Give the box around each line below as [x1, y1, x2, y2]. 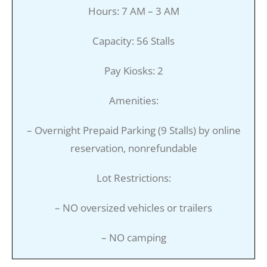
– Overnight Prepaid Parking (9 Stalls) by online [26, 123, 241, 137]
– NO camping [101, 230, 166, 244]
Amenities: [108, 93, 159, 107]
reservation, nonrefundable [70, 141, 197, 155]
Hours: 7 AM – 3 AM [88, 4, 179, 18]
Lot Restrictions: [96, 170, 171, 185]
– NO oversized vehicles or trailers [55, 200, 212, 215]
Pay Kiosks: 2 [104, 63, 163, 77]
